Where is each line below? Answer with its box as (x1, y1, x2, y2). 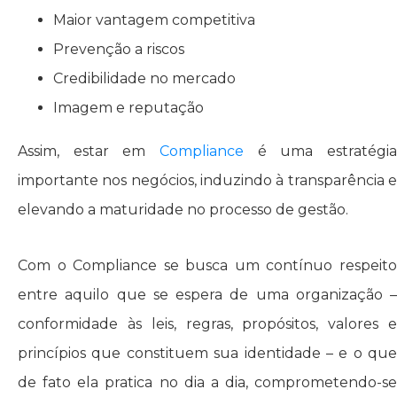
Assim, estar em (18, 142, 160, 160)
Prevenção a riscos (53, 40, 184, 58)
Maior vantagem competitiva (53, 11, 255, 28)
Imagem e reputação (53, 98, 204, 116)
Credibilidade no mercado (53, 69, 236, 87)
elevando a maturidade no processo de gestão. (18, 200, 348, 218)
